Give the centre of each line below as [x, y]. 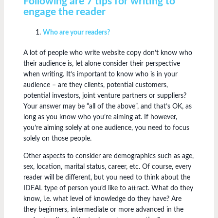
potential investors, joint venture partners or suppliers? [105, 96]
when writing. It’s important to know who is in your [100, 75]
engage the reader [64, 12]
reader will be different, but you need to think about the [107, 178]
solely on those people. [57, 139]
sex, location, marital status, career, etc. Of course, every [107, 167]
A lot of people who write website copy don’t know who [108, 53]
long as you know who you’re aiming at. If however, [100, 118]
